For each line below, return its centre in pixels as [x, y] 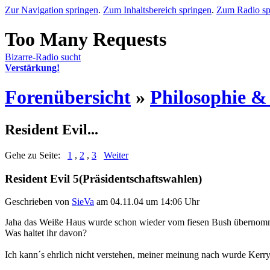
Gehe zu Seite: [36, 155]
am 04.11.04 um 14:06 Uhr [147, 202]
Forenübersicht [68, 97]
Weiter [116, 155]
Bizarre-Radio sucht [43, 57]
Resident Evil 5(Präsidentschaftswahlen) [103, 178]
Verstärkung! [32, 68]
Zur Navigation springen [52, 10]
